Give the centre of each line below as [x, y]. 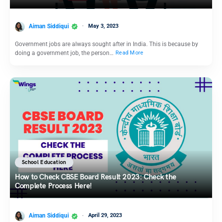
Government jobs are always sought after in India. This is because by [107, 44]
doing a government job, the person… [65, 53]
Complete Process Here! [54, 186]
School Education [44, 163]
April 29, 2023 [105, 216]
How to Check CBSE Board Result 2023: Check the [96, 177]
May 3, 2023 [103, 26]
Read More [130, 53]
